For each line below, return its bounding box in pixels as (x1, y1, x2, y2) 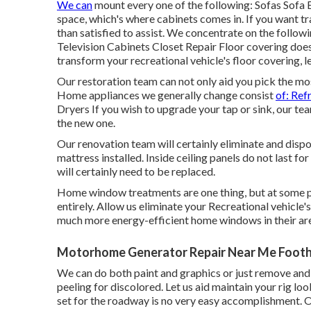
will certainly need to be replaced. (57, 165, 215, 178)
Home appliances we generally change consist (57, 88, 276, 102)
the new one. (57, 116, 115, 130)
